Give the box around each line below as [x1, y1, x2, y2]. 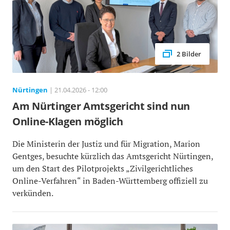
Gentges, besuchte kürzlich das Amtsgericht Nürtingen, [12, 150, 213, 162]
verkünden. [12, 187, 53, 199]
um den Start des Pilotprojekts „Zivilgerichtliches [12, 163, 193, 175]
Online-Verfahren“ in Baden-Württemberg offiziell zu [12, 175, 208, 187]
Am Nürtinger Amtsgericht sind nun [12, 99, 190, 113]
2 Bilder [177, 49, 201, 59]
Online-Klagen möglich [12, 114, 123, 129]
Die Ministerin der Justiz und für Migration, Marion [12, 138, 200, 150]
